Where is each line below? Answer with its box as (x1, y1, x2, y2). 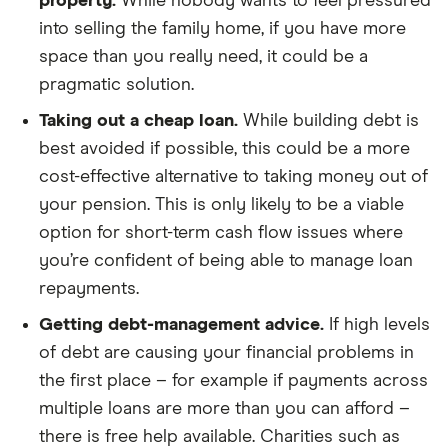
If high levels (324, 316, 430, 334)
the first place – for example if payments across (39, 372, 428, 390)
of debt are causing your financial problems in (39, 344, 414, 362)
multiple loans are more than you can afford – (39, 400, 410, 418)
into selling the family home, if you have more (39, 20, 406, 38)
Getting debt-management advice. (39, 316, 324, 334)
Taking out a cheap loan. (39, 112, 238, 130)
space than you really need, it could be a (39, 48, 368, 66)
